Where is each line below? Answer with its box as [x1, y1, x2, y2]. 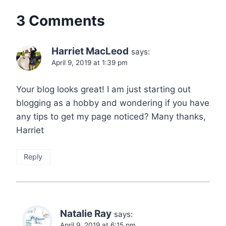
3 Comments [16, 12, 105, 30]
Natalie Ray [60, 207, 111, 219]
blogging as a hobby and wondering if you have [16, 98, 209, 108]
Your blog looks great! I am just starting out [16, 84, 191, 94]
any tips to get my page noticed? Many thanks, [16, 111, 206, 122]
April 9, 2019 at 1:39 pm [51, 59, 128, 67]
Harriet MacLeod [51, 45, 129, 58]
